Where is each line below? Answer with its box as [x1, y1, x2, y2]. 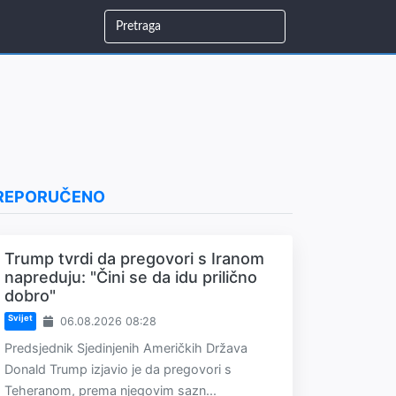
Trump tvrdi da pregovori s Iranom [4, 249, 264, 268]
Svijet [7, 313, 33, 324]
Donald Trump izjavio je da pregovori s [4, 362, 232, 377]
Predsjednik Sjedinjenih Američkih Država [4, 340, 247, 355]
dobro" [4, 286, 56, 305]
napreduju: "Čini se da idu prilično [4, 268, 257, 286]
